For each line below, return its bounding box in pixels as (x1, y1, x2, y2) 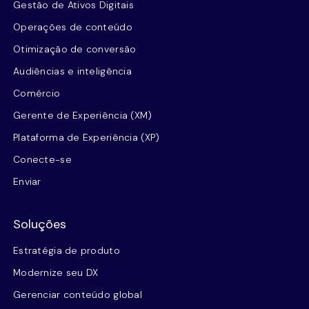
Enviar (13, 175, 41, 188)
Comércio (13, 86, 61, 99)
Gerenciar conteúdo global (13, 288, 142, 301)
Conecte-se (13, 152, 72, 166)
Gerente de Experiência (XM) (13, 108, 152, 121)
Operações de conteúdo (13, 20, 132, 33)
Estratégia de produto (13, 243, 120, 257)
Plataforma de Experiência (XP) (13, 130, 160, 143)
